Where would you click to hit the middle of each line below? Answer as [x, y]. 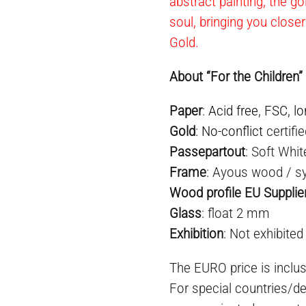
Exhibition [197, 234]
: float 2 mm [236, 213]
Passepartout [208, 152]
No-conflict [233, 131]
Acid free [234, 111]
